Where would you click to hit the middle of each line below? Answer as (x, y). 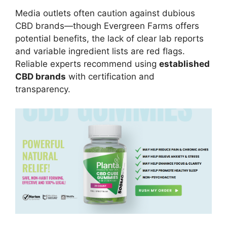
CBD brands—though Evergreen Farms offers (107, 26)
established (184, 64)
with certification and (110, 76)
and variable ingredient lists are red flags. (100, 51)
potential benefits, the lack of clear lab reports (109, 38)
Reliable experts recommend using (87, 64)
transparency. (43, 89)
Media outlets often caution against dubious (105, 13)
